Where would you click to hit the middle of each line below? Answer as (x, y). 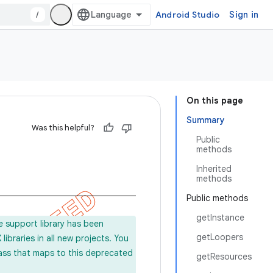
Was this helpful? (63, 128)
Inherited (214, 169)
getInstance (220, 218)
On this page (215, 101)
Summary (206, 120)
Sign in (244, 15)
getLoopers (220, 237)
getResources (224, 257)
